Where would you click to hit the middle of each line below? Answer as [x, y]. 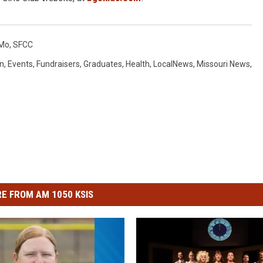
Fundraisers [58, 64]
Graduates [103, 64]
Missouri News [223, 64]
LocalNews [173, 64]
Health [138, 64]
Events [20, 64]
